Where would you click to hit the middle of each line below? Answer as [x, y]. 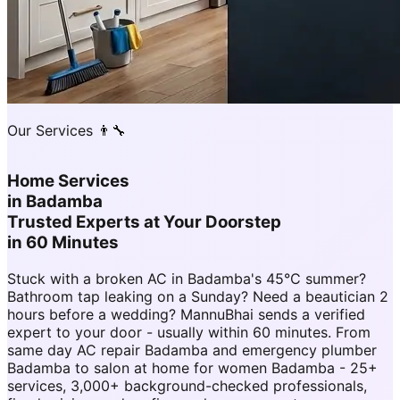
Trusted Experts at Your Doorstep [144, 222]
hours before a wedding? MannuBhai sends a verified [186, 314]
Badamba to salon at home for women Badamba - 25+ [192, 367]
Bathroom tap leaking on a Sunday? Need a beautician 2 [198, 296]
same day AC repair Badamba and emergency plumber [192, 350]
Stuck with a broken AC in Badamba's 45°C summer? [187, 278]
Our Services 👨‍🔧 [67, 131]
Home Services [68, 181]
